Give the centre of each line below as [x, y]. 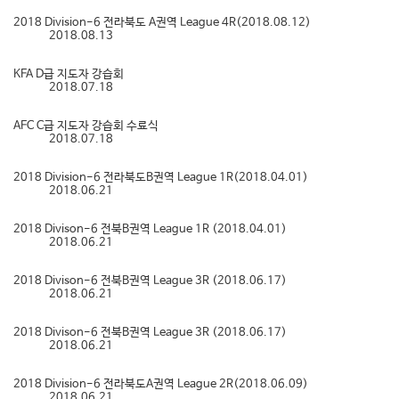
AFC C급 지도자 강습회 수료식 [86, 126]
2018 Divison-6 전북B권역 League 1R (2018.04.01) [150, 229]
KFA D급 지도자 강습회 [69, 74]
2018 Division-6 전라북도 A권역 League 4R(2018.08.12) [162, 23]
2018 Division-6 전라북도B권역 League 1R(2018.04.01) [161, 178]
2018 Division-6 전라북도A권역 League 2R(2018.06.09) [161, 384]
